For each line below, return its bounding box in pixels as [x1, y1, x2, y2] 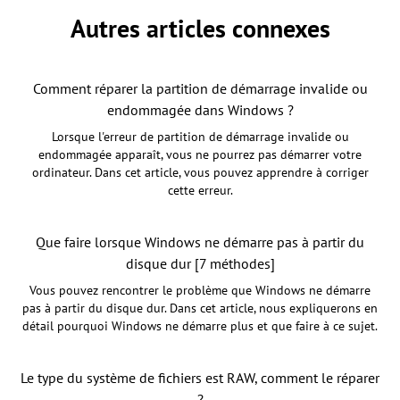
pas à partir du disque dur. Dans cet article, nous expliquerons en [22, 300, 378, 317]
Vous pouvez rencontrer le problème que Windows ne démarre [29, 282, 371, 299]
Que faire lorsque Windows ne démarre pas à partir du [36, 233, 364, 252]
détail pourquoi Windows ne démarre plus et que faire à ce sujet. [22, 318, 378, 335]
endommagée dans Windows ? [106, 101, 294, 120]
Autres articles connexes [70, 12, 330, 46]
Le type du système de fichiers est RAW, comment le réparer [21, 369, 379, 387]
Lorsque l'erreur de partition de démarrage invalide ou [51, 129, 349, 146]
